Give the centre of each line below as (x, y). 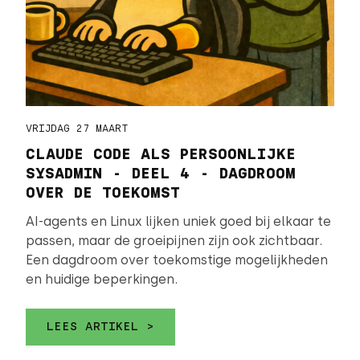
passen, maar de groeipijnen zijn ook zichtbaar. (174, 241)
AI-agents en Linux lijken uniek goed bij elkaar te (178, 221)
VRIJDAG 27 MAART (77, 129)
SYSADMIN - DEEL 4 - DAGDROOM (161, 174)
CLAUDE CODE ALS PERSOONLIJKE (161, 154)
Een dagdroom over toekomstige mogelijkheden (177, 260)
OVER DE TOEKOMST (103, 193)
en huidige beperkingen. (102, 279)
